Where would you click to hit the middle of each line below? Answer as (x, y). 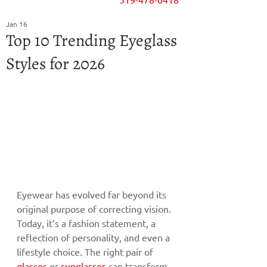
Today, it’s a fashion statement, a (87, 223)
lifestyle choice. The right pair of (86, 251)
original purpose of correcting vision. (95, 208)
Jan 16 (17, 24)
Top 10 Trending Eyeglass (91, 41)
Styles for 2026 (55, 64)
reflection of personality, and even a (94, 237)
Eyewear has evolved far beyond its (93, 194)
